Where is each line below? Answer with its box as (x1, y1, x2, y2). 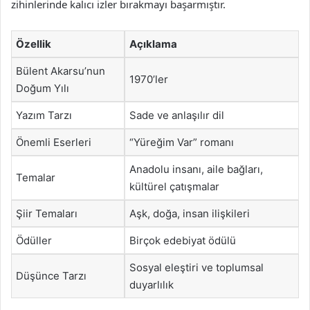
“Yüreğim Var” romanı (129, 136, 234, 149)
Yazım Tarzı (16, 109, 72, 122)
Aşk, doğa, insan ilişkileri (129, 207, 250, 220)
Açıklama (129, 37, 177, 51)
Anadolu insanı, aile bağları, (129, 163, 263, 176)
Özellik (16, 37, 51, 51)
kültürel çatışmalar (129, 180, 219, 193)
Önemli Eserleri (16, 136, 91, 149)
